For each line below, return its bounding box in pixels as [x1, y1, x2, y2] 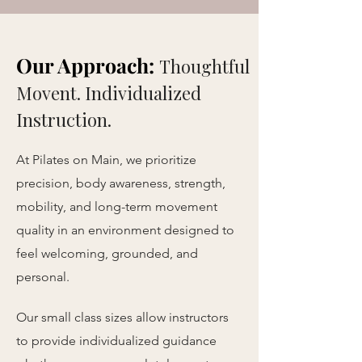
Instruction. [16, 107, 112, 132]
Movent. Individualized [16, 81, 201, 105]
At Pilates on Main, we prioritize [16, 152, 196, 167]
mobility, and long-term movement [16, 199, 217, 214]
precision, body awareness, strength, [16, 175, 225, 191]
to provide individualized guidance [16, 333, 217, 348]
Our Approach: [16, 52, 159, 78]
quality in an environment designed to [16, 222, 234, 238]
